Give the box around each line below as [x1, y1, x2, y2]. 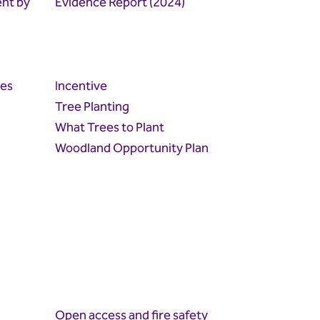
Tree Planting [55, 96, 130, 118]
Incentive [55, 76, 108, 97]
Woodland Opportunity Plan [55, 138, 209, 159]
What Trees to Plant [55, 117, 165, 139]
